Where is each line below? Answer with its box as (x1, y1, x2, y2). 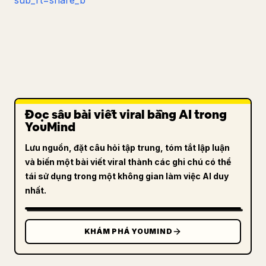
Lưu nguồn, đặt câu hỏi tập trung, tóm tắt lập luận (25, 142, 230, 153)
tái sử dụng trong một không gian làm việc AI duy (25, 171, 229, 181)
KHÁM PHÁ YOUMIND (84, 227, 173, 236)
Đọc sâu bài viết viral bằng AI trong (25, 107, 227, 122)
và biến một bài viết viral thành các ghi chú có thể (25, 157, 231, 167)
